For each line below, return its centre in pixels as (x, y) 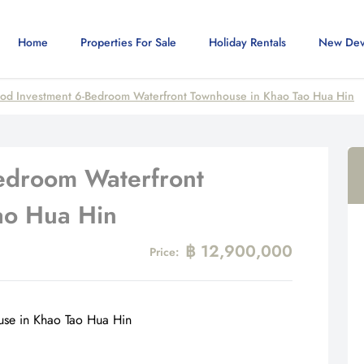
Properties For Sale (129, 42)
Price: (164, 251)
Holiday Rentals (248, 42)
